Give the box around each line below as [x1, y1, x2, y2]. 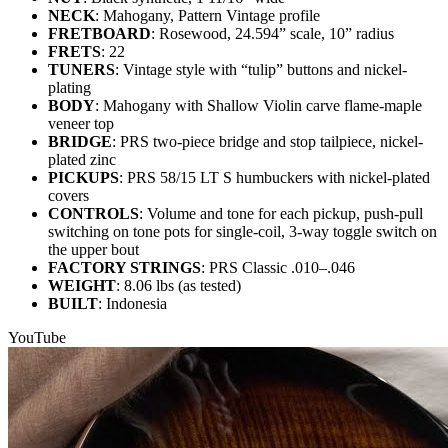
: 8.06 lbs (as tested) [116, 277, 241, 295]
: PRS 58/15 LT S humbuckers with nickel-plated [119, 169, 430, 187]
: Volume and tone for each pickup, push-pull [139, 205, 423, 223]
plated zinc [48, 151, 116, 169]
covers [48, 187, 89, 205]
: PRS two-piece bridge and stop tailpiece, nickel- [112, 133, 423, 151]
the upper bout [48, 241, 139, 259]
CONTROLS [48, 205, 139, 223]
